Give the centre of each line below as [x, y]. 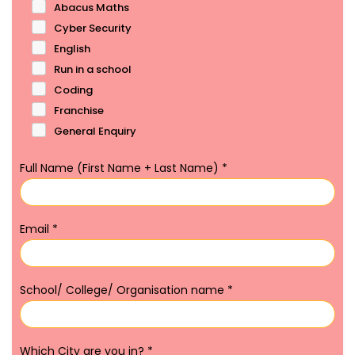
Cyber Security [93, 29]
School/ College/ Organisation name [124, 290]
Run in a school [93, 70]
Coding [73, 90]
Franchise [79, 111]
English [72, 49]
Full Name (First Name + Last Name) [121, 168]
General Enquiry [95, 132]
